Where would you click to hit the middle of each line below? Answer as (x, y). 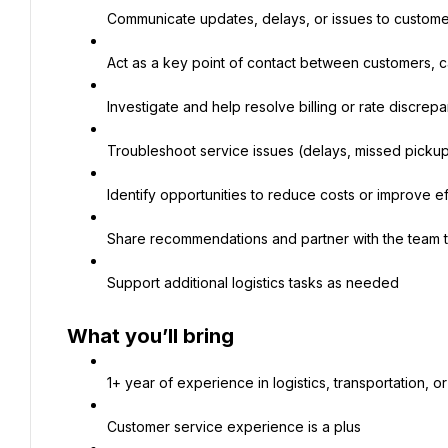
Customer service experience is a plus (234, 426)
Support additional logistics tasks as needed (253, 282)
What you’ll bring (150, 336)
